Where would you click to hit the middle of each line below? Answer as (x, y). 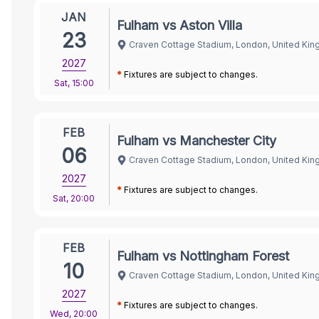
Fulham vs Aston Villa (179, 25)
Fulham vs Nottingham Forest (203, 256)
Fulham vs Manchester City (197, 140)
